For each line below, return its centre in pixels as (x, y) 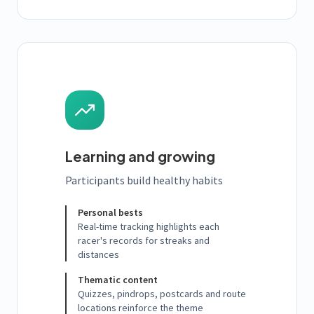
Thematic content (118, 280)
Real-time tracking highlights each (149, 227)
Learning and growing (140, 156)
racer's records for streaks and (144, 241)
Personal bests (110, 213)
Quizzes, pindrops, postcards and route (162, 294)
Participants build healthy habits (144, 180)
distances (98, 255)
